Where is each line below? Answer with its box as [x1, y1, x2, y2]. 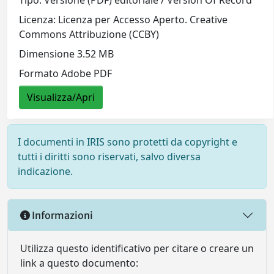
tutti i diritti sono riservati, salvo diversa [18, 150, 201, 164]
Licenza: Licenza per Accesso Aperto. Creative [19, 13, 228, 27]
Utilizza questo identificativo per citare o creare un [20, 242, 254, 256]
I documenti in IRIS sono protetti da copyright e [18, 135, 237, 149]
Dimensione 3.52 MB [19, 47, 114, 61]
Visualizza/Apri [27, 91, 95, 105]
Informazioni [30, 209, 93, 221]
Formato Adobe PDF [19, 67, 113, 81]
